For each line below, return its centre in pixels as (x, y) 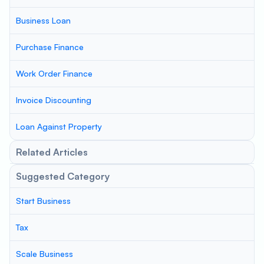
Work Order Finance (54, 73)
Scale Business (44, 254)
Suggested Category (63, 176)
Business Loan (43, 20)
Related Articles (52, 152)
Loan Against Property (59, 126)
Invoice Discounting (54, 100)
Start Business (43, 201)
